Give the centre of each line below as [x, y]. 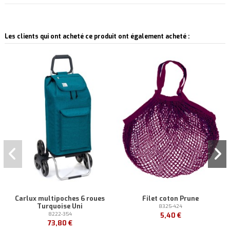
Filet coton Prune [171, 199]
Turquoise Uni [60, 206]
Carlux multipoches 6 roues [60, 199]
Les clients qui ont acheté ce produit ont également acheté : [97, 36]
